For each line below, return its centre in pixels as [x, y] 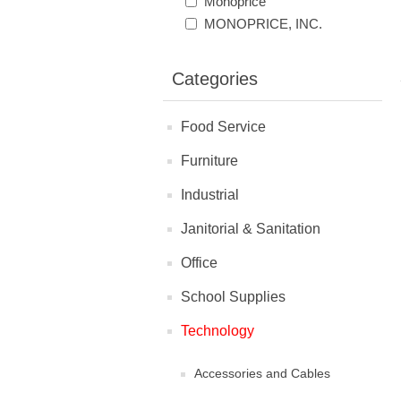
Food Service [223, 127]
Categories [215, 79]
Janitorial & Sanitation [251, 229]
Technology [218, 331]
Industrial [210, 195]
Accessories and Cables [262, 373]
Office [199, 263]
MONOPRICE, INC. [263, 24]
